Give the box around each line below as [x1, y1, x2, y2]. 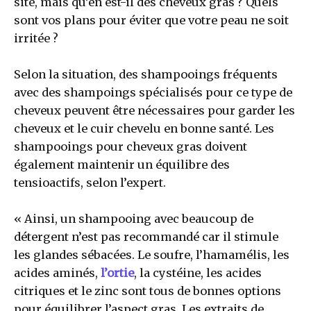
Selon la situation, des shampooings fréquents [14, 67, 278, 82]
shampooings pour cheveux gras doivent [14, 140, 247, 154]
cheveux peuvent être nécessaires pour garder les [14, 103, 295, 118]
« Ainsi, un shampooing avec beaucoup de [14, 212, 253, 226]
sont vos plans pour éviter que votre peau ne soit [14, 12, 289, 27]
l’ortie [101, 266, 134, 280]
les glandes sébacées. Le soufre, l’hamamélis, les [14, 248, 289, 262]
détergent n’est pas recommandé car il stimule [14, 230, 278, 244]
